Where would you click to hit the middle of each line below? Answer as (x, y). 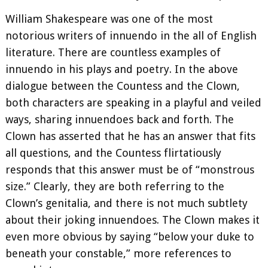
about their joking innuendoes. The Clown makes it (133, 220)
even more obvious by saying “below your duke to (130, 237)
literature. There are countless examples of (113, 53)
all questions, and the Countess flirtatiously (113, 153)
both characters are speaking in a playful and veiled (133, 103)
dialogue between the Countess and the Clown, (123, 86)
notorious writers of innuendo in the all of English (131, 36)
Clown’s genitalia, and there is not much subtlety (127, 203)
